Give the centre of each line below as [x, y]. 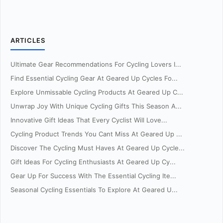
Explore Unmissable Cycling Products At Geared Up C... [97, 92]
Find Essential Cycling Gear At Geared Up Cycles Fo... [94, 78]
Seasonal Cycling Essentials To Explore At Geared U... [94, 190]
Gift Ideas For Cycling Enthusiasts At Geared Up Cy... [93, 162]
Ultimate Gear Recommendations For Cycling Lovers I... [96, 64]
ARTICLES [28, 40]
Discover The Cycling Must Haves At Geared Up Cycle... [98, 148]
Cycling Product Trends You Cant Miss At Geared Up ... [96, 134]
